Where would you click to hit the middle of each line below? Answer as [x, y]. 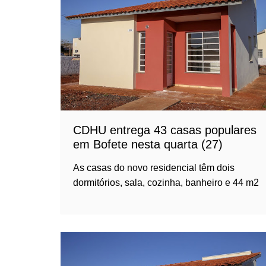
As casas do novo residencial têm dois [154, 168]
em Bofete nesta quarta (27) [148, 145]
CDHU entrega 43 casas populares [165, 130]
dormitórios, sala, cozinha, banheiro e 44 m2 [166, 183]
